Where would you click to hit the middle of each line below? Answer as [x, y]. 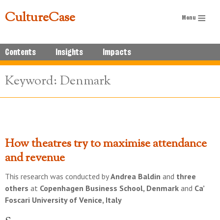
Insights [69, 52]
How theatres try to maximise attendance [106, 144]
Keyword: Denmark [58, 81]
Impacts [117, 52]
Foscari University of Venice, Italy [63, 200]
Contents [20, 52]
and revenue [35, 158]
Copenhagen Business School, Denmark [109, 188]
